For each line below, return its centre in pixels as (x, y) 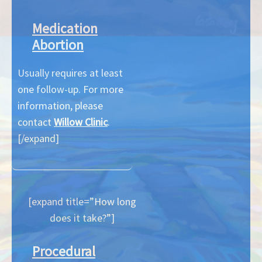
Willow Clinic (81, 122)
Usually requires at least (70, 73)
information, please (60, 106)
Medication (65, 29)
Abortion (58, 45)
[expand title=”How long (82, 202)
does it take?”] (82, 218)
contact (36, 122)
